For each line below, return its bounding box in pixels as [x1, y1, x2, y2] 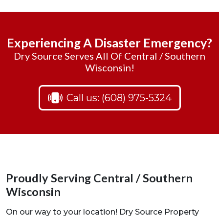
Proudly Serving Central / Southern [6, 171, 193, 185]
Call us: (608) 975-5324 [66, 92, 172, 104]
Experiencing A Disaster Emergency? [7, 35, 212, 50]
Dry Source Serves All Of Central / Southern [14, 50, 205, 62]
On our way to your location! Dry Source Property [6, 207, 199, 217]
